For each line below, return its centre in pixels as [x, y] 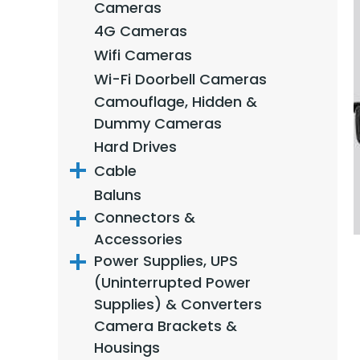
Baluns [118, 194]
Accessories [138, 239]
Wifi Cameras [143, 55]
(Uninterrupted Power [172, 282]
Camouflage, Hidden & [176, 102]
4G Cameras [141, 31]
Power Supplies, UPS [166, 261]
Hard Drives [135, 146]
